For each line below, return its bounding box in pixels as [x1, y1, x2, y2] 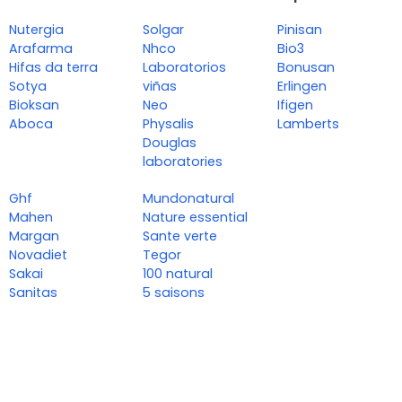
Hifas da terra [9, 58, 98, 77]
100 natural [143, 265, 214, 284]
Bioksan [9, 96, 59, 115]
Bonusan [276, 58, 335, 77]
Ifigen [276, 96, 313, 115]
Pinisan [276, 21, 322, 39]
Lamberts [276, 115, 339, 134]
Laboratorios [143, 58, 227, 77]
